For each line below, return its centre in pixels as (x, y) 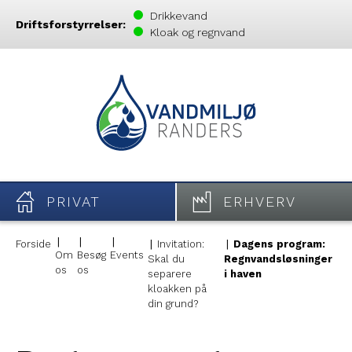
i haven (243, 274)
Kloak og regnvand (196, 32)
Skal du (166, 259)
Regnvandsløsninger (278, 259)
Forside (33, 244)
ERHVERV (260, 202)
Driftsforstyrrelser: (71, 24)
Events (127, 255)
